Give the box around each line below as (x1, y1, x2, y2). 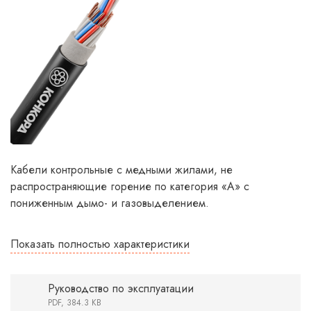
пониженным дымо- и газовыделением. (10, 195, 209, 211)
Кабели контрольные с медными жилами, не (10, 162, 233, 178)
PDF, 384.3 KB (48, 296, 101, 309)
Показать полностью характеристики (10, 236, 190, 252)
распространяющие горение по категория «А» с (10, 178, 249, 194)
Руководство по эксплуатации (48, 280, 194, 296)
